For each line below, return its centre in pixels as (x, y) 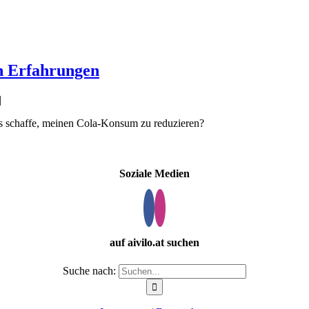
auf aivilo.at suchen (154, 243)
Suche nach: (89, 270)
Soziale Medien (154, 173)
